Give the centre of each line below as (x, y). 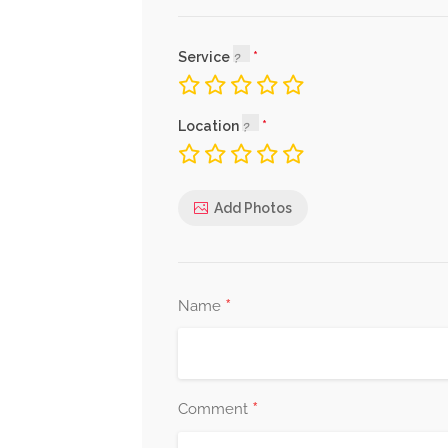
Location (210, 126)
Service (205, 57)
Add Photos (253, 207)
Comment (215, 409)
